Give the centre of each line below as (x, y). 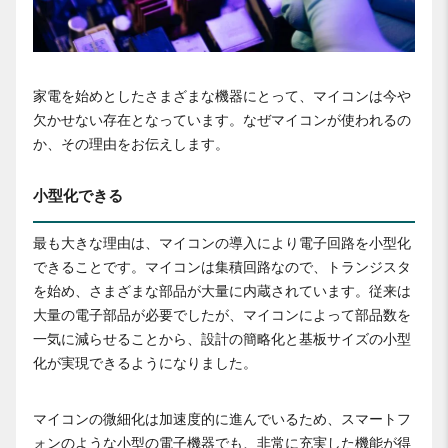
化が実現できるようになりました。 (145, 362)
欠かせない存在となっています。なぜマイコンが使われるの (222, 119)
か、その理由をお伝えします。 (131, 143)
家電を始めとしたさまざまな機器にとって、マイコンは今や (222, 95)
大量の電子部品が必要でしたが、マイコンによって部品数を (222, 314)
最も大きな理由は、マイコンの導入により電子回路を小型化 (222, 242)
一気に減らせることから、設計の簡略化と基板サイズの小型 (222, 338)
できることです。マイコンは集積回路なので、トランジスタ (222, 266)
